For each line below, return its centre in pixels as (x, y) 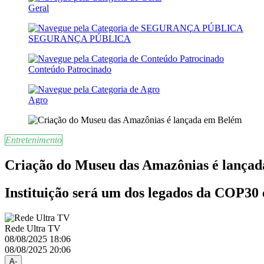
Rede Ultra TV (33, 228)
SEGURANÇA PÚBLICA (80, 39)
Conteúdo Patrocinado (70, 69)
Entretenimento (34, 140)
